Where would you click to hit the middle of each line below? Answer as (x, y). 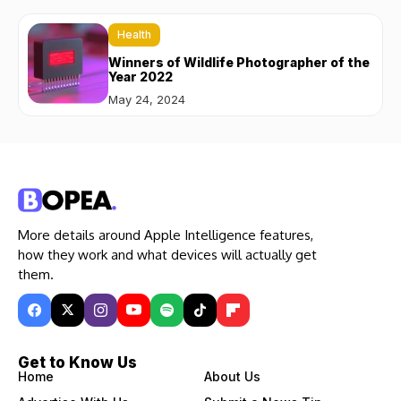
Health (134, 34)
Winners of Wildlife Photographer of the (239, 62)
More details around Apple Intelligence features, (166, 235)
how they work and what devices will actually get (167, 254)
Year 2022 (141, 76)
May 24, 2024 (147, 99)
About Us (232, 376)
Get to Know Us (77, 362)
